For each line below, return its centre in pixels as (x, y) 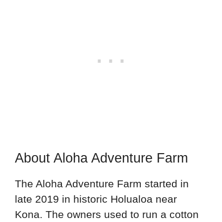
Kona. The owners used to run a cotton (107, 215)
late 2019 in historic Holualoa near (96, 199)
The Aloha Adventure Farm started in (102, 184)
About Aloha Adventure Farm (101, 158)
